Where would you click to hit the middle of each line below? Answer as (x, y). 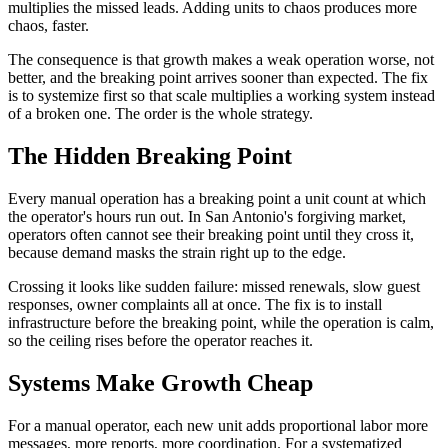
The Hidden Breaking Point (150, 155)
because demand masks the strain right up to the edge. (177, 252)
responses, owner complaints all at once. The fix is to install (195, 304)
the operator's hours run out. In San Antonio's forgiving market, (207, 216)
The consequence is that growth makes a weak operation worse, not (221, 60)
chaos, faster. (48, 26)
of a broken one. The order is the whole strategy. (160, 114)
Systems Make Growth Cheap (160, 382)
